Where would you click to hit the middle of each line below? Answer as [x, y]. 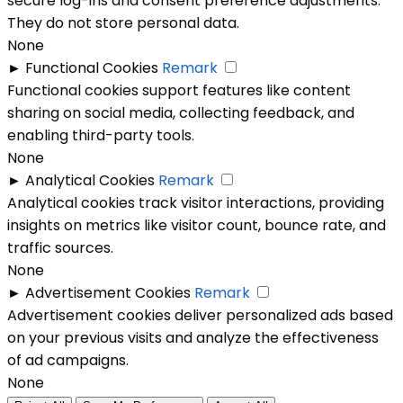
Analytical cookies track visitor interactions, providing [196, 202]
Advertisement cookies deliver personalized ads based [200, 315]
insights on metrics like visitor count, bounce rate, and [197, 225]
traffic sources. [60, 247]
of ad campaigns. [68, 360]
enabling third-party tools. [101, 135]
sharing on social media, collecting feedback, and [181, 112]
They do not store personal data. [123, 22]
